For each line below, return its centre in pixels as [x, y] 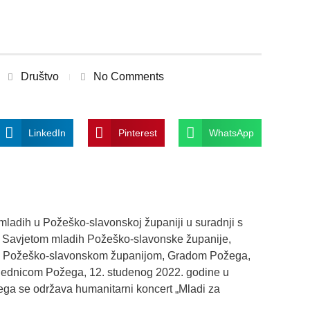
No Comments [128, 77]
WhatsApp [232, 133]
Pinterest [137, 133]
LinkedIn [47, 133]
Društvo [39, 77]
